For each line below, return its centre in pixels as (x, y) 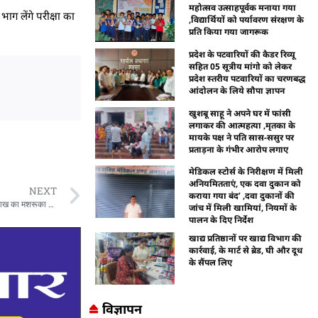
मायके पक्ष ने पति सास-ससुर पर (242, 137)
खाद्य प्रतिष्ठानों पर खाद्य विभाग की (246, 238)
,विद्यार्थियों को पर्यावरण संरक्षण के (247, 19)
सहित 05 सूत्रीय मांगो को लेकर (241, 66)
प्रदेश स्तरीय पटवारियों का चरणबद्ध (247, 78)
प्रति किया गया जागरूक (229, 31)
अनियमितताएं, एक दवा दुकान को (245, 184)
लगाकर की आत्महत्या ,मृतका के (242, 125)
